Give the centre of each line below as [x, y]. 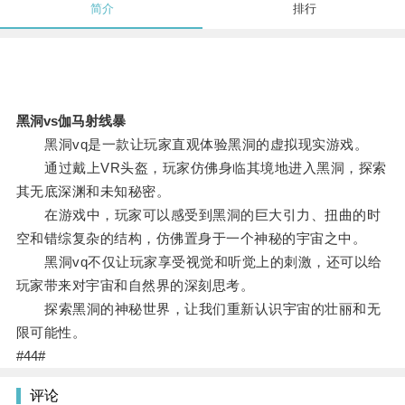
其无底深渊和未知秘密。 [93, 192]
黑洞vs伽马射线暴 [71, 121]
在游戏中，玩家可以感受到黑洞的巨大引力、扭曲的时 [198, 215]
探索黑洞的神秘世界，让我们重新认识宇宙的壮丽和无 [198, 309]
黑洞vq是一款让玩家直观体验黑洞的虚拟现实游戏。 [192, 145]
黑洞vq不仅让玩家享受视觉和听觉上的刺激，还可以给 [199, 262]
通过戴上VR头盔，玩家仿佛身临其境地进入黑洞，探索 [201, 168]
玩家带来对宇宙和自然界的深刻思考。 [135, 286]
